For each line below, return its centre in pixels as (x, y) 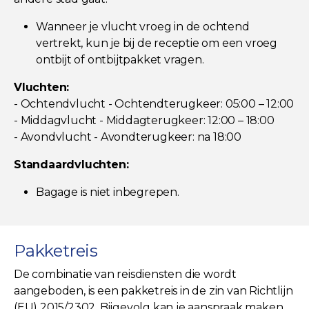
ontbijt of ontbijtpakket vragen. (120, 59)
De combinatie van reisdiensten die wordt (125, 274)
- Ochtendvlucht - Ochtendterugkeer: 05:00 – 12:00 (154, 103)
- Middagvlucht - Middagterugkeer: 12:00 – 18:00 (144, 120)
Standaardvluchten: (71, 164)
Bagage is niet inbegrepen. (108, 192)
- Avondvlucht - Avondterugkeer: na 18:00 (128, 137)
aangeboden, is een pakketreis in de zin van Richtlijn (153, 290)
